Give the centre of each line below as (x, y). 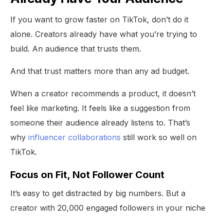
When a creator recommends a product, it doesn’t (103, 93)
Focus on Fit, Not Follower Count (88, 174)
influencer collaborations (75, 137)
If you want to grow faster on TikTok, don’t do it (100, 19)
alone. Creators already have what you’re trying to (104, 34)
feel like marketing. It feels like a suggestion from (100, 108)
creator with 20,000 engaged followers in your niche (108, 208)
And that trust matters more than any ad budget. (100, 71)
